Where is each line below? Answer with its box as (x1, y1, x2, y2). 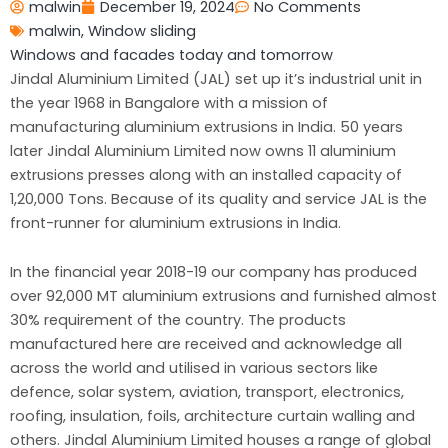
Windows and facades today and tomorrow (10, 44, 333, 65)
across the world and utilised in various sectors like (10, 358, 378, 379)
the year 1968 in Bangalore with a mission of (10, 92, 328, 113)
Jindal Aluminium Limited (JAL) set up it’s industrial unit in (10, 68, 422, 89)
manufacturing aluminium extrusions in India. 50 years (10, 116, 403, 137)
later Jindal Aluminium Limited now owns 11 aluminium (10, 140, 396, 161)
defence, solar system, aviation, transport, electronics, (10, 382, 404, 403)
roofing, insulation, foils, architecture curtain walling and (10, 406, 415, 427)
